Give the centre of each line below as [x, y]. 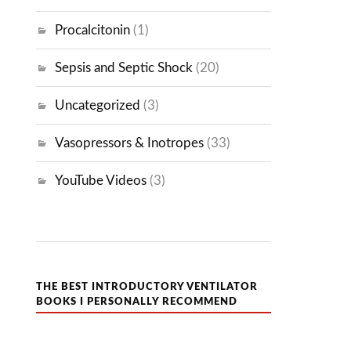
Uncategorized [98, 106]
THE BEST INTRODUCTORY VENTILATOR [147, 287]
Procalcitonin [93, 31]
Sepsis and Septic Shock [124, 68]
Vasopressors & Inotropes [130, 143]
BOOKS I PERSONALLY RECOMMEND [137, 302]
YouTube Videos [101, 181]
